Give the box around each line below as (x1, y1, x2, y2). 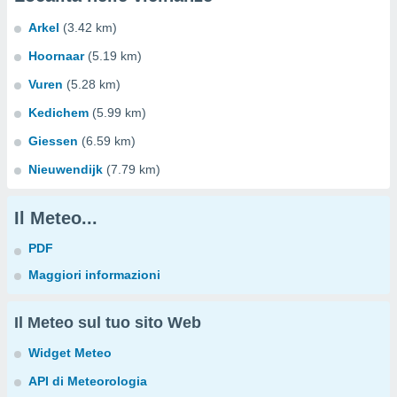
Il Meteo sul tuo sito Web (14, 314, 201, 331)
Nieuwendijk (28, 162, 103, 176)
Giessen (28, 134, 78, 148)
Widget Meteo (28, 346, 112, 360)
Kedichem (28, 105, 89, 120)
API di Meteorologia (28, 374, 147, 388)
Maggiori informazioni (28, 268, 160, 282)
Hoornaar (28, 49, 84, 63)
